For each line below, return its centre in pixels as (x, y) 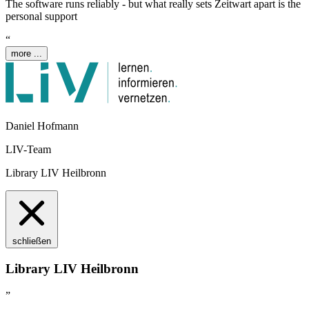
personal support (41, 17)
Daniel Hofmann (42, 126)
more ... (27, 54)
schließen (32, 241)
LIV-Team (28, 150)
